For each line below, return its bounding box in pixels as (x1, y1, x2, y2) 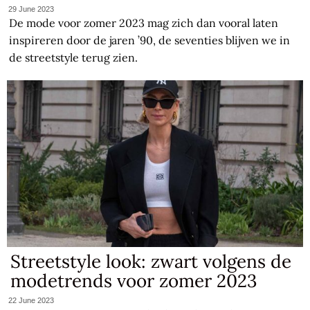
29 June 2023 (8, 5, 55, 14)
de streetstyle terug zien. (9, 51, 138, 65)
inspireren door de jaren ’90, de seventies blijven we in (9, 33, 291, 48)
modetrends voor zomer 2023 (10, 269, 257, 293)
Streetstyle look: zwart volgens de (10, 250, 292, 273)
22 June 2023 (8, 295, 55, 304)
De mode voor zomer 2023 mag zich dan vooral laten (9, 16, 279, 30)
